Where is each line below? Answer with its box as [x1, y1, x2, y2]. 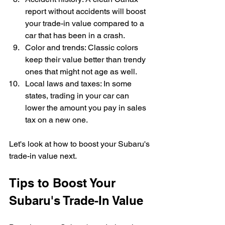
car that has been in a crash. [25, 31, 125, 41]
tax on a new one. [25, 115, 88, 125]
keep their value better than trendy [25, 55, 148, 65]
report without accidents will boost [25, 7, 148, 17]
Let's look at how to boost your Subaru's [9, 139, 152, 149]
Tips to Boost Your [9, 176, 119, 190]
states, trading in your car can [25, 91, 131, 101]
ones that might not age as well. [25, 67, 137, 77]
